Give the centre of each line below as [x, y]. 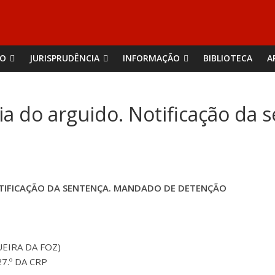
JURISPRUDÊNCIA [64, 58]
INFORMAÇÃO [151, 58]
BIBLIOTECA [228, 58]
